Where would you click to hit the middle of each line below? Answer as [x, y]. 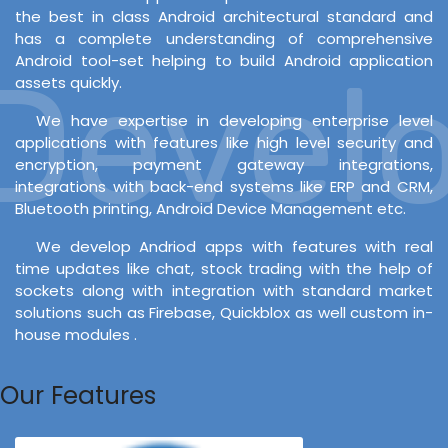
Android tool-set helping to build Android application [224, 60]
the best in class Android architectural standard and [224, 16]
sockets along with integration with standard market [224, 290]
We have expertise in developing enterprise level [234, 120]
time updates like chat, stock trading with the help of [224, 268]
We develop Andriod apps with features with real [234, 246]
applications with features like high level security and [224, 142]
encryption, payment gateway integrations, [224, 164]
